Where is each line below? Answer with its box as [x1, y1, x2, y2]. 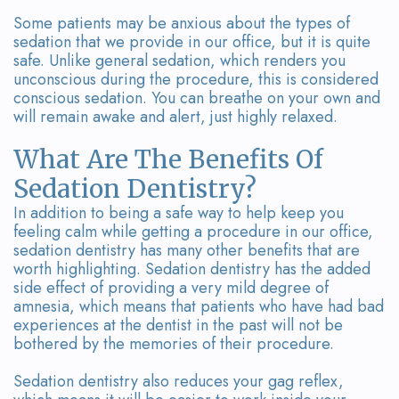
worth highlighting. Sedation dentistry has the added [13, 256, 370, 281]
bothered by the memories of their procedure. [13, 331, 334, 355]
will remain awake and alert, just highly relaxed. [13, 104, 338, 128]
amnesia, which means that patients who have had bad [13, 294, 384, 318]
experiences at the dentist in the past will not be [13, 313, 343, 337]
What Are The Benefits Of [13, 142, 323, 175]
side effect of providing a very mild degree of [13, 275, 329, 299]
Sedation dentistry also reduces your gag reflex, [13, 369, 344, 393]
